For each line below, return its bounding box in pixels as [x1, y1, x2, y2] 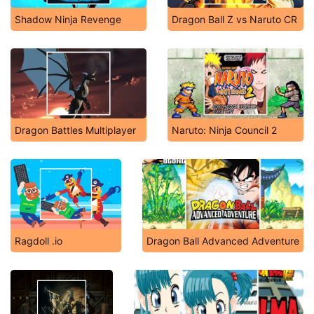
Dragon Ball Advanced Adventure [146, 235, 299, 247]
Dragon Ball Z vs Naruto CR [172, 13, 297, 25]
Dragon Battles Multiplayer [15, 124, 136, 136]
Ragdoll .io [15, 235, 62, 247]
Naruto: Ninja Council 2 [172, 124, 277, 136]
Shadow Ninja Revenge [15, 13, 121, 25]
